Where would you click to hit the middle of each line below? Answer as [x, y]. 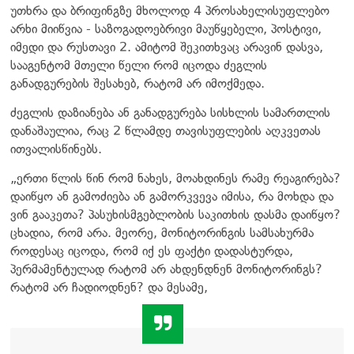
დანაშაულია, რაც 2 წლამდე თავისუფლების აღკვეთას [166, 130]
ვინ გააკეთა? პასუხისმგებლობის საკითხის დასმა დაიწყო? [175, 214]
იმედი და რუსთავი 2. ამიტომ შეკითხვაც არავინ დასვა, [167, 47]
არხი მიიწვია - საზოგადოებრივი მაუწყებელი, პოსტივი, [166, 28]
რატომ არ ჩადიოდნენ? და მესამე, [109, 287]
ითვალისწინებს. [56, 149]
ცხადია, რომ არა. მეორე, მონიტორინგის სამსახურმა [162, 232]
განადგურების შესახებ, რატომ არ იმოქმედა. [137, 83]
